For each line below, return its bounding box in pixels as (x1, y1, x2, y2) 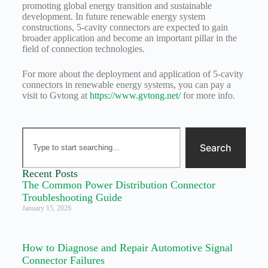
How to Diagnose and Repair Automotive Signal (22, 241, 233, 254)
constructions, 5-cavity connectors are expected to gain (22, 22, 228, 32)
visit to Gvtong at (22, 90, 90, 100)
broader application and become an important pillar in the (22, 32, 237, 43)
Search (200, 141, 232, 154)
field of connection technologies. (22, 43, 145, 54)
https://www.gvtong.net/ (89, 90, 181, 100)
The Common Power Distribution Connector (22, 178, 215, 191)
